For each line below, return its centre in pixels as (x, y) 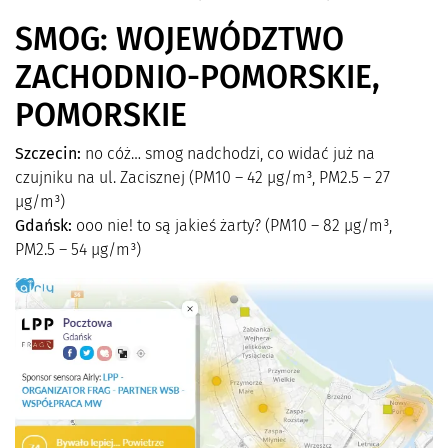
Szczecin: (48, 153)
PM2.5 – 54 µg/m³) (78, 249)
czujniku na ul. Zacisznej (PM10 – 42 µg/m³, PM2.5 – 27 (202, 177)
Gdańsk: (43, 225)
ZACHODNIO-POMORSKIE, (197, 76)
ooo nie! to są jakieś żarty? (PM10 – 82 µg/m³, (232, 225)
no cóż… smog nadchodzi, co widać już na (228, 153)
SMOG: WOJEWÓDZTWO (179, 38)
